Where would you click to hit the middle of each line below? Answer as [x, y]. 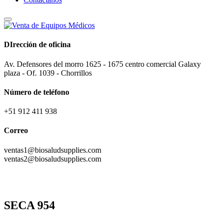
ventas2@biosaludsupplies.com [53, 159]
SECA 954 [29, 205]
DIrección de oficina [37, 45]
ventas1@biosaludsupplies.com [53, 150]
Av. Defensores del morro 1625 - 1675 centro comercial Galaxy [102, 64]
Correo [16, 131]
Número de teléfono [37, 92]
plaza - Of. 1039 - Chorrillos [48, 73]
